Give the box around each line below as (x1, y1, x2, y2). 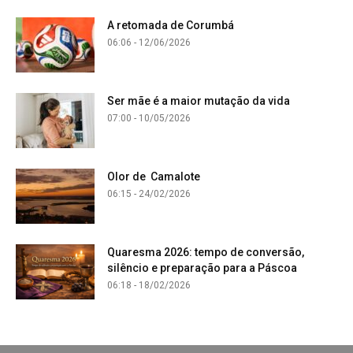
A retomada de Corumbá (107, 18, 234, 32)
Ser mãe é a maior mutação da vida (107, 94, 290, 107)
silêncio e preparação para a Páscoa (107, 261, 297, 274)
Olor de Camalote (107, 169, 200, 183)
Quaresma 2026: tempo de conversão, (107, 245, 304, 258)
